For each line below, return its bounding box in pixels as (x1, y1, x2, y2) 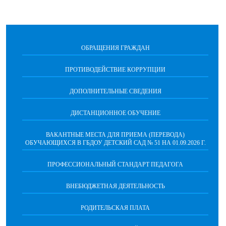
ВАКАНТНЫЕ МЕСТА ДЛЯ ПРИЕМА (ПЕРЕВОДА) (46, 131, 185, 139)
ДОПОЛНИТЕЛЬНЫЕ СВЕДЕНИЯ (69, 88, 161, 95)
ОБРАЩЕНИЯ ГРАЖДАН (81, 44, 150, 52)
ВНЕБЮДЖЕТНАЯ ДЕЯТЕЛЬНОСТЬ (66, 183, 165, 190)
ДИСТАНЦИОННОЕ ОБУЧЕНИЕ (70, 109, 160, 117)
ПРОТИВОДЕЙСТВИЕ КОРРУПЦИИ (65, 66, 165, 74)
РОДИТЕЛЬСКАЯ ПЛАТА (81, 204, 150, 212)
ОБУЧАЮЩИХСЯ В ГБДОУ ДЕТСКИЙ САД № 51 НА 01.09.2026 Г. (25, 139, 206, 147)
